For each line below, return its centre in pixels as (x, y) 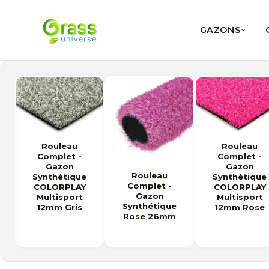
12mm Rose (240, 207)
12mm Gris (59, 207)
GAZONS (220, 30)
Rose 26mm (150, 216)
